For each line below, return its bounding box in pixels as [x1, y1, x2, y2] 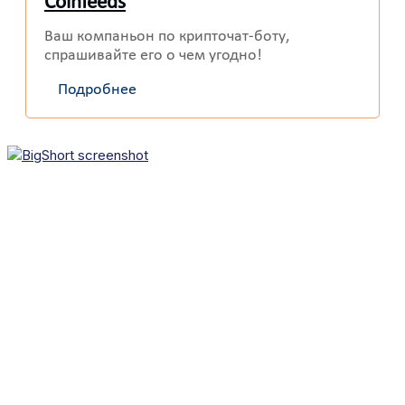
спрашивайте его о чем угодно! [44, 47, 262, 65]
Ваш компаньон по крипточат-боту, [44, 28, 289, 46]
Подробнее [58, 81, 137, 99]
